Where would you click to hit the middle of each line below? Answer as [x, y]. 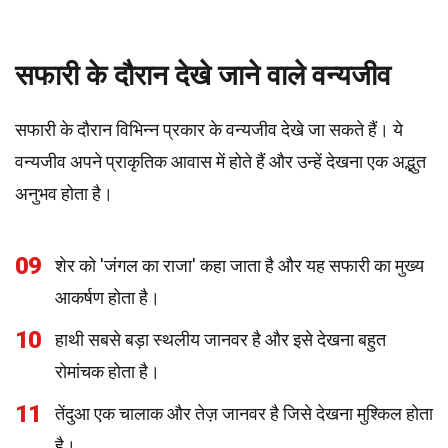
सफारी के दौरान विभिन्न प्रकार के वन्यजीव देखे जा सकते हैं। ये [209, 129]
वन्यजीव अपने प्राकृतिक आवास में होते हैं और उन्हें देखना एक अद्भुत [220, 161]
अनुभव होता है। [64, 193]
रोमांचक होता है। [107, 371]
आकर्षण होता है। [107, 297]
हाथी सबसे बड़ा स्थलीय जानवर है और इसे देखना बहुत [220, 339]
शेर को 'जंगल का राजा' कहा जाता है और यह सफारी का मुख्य [239, 265]
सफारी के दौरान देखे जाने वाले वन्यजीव [203, 75]
